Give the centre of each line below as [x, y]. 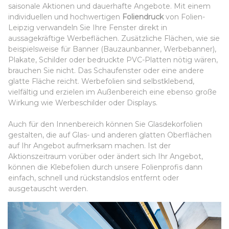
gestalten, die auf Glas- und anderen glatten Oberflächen [110, 135]
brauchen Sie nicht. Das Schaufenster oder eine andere [106, 70]
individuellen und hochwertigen [65, 17]
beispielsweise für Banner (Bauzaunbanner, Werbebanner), [112, 49]
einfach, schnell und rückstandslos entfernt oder [94, 178]
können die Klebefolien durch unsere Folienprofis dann [105, 167]
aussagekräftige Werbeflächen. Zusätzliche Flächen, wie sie [114, 38]
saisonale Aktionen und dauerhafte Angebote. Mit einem [109, 6]
